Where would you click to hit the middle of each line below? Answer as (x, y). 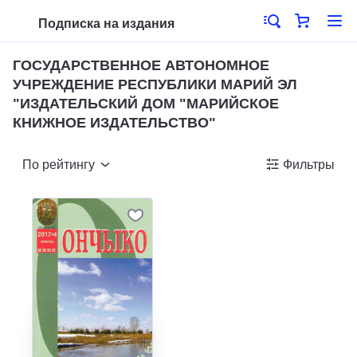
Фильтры (309, 165)
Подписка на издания (106, 24)
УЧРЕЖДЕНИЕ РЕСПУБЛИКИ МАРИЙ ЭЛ (155, 84)
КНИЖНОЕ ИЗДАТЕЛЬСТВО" (114, 123)
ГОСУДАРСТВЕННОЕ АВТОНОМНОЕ (141, 65)
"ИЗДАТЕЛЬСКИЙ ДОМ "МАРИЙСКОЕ (146, 104)
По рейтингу (59, 165)
